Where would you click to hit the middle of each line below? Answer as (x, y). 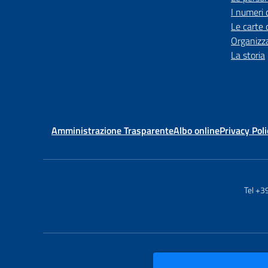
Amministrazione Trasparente (112, 130)
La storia (248, 55)
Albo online (197, 130)
